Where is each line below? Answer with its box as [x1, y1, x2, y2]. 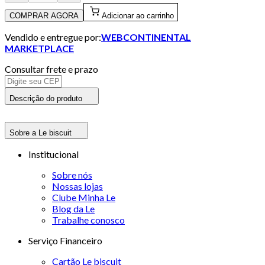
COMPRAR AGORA [9, 11, 79, 20]
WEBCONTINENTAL [101, 31, 191, 43]
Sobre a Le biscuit [9, 128, 72, 137]
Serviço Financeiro [28, 234, 102, 246]
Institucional [28, 148, 79, 160]
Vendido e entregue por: [5, 31, 101, 43]
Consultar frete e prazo [5, 63, 98, 75]
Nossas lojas [52, 180, 103, 192]
